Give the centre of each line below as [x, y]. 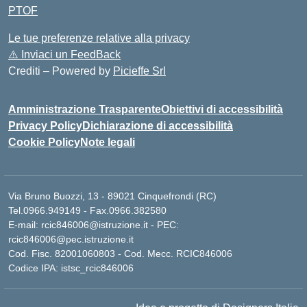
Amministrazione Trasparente [85, 109]
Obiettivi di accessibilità [222, 109]
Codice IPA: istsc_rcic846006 [71, 268]
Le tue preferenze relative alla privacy [99, 38]
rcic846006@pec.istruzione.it [71, 239]
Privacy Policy [45, 126]
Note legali [108, 142]
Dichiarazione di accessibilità [158, 126]
